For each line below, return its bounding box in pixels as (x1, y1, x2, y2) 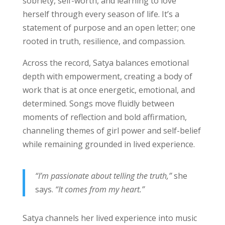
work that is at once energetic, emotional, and (22, 84, 195, 95)
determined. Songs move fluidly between (22, 97, 174, 109)
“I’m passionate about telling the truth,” (35, 170, 174, 181)
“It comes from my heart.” (55, 183, 145, 195)
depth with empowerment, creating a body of (22, 70, 192, 82)
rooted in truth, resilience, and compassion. (22, 35, 185, 47)
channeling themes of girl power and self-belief (22, 125, 201, 136)
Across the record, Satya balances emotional (22, 57, 189, 68)
